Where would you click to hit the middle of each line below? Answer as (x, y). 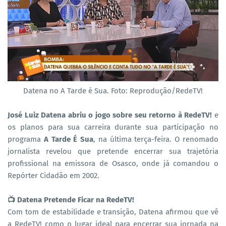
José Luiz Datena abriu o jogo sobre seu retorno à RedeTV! (110, 115)
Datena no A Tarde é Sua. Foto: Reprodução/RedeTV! (113, 91)
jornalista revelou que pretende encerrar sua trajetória (113, 151)
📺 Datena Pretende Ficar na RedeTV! (71, 200)
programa (26, 139)
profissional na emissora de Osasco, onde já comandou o (113, 163)
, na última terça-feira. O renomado (156, 139)
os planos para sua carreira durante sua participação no (113, 127)
